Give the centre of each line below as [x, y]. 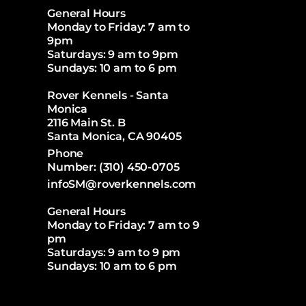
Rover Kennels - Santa [108, 95]
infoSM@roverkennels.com [122, 184]
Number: [73, 167]
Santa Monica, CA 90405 [114, 136]
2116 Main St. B [86, 123]
